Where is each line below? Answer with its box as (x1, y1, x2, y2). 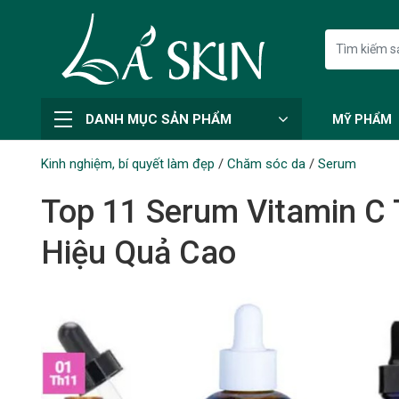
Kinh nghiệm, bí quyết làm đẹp (40, 156, 215, 172)
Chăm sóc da (226, 156, 305, 172)
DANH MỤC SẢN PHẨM (85, 110, 232, 127)
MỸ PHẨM (331, 111, 392, 126)
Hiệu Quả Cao (40, 234, 236, 272)
